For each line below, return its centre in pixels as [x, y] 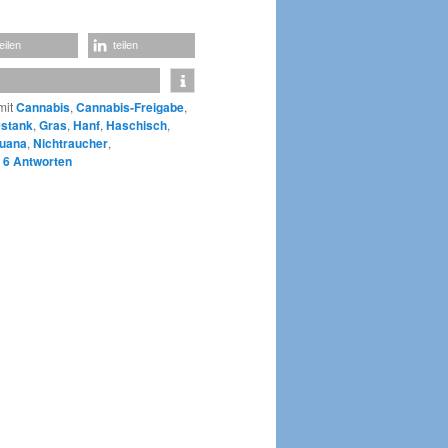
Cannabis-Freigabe [130, 106]
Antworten [41, 160]
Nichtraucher [70, 142]
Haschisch [136, 124]
